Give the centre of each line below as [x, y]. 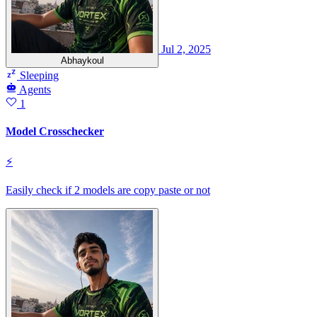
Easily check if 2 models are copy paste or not [108, 190]
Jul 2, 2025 [186, 50]
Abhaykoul [82, 61]
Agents [35, 90]
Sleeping [38, 76]
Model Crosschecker [55, 132]
